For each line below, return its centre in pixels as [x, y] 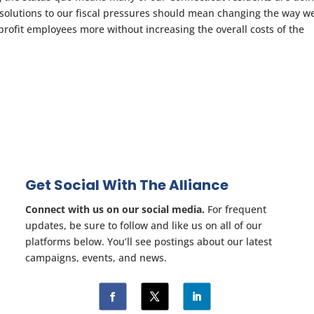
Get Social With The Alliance [127, 185]
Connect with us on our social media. [115, 209]
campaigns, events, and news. [96, 258]
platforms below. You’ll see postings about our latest [148, 241]
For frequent [235, 209]
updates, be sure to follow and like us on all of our [143, 225]
